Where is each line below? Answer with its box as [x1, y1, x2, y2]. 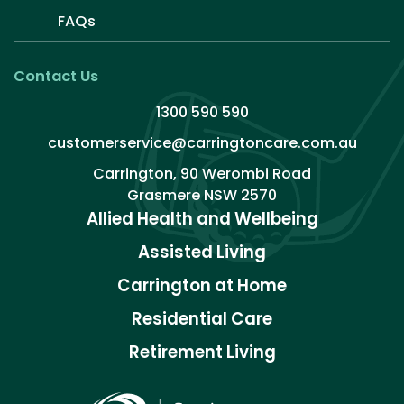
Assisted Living [138, 240, 266, 263]
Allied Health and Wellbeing [86, 207, 318, 230]
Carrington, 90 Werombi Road [93, 162, 311, 184]
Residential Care [132, 307, 272, 330]
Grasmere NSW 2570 [127, 184, 277, 206]
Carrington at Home [117, 273, 287, 297]
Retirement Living [128, 340, 276, 363]
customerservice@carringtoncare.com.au [47, 132, 357, 153]
